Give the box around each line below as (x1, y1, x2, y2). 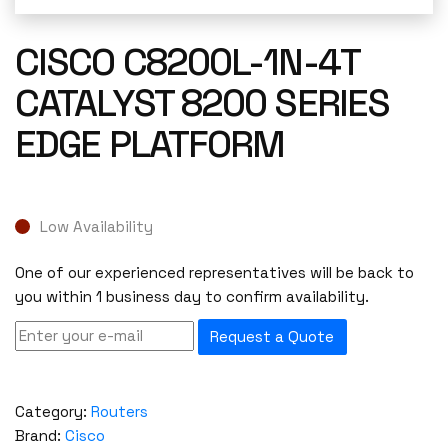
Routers (91, 401, 148, 421)
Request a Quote (210, 327, 335, 347)
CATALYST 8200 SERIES (15, 79, 390, 127)
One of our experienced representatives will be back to (15, 263, 414, 283)
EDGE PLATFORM (15, 120, 285, 168)
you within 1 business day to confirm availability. (15, 287, 369, 307)
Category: (15, 401, 91, 421)
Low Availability (40, 216, 153, 236)
